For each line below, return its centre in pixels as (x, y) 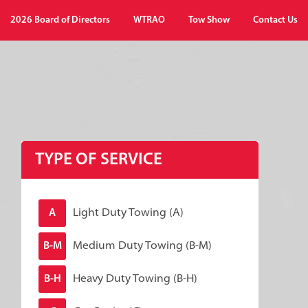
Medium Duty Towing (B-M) (142, 246)
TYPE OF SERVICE (99, 160)
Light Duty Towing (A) (128, 213)
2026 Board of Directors (60, 20)
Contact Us (275, 20)
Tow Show (209, 20)
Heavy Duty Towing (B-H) (135, 279)
